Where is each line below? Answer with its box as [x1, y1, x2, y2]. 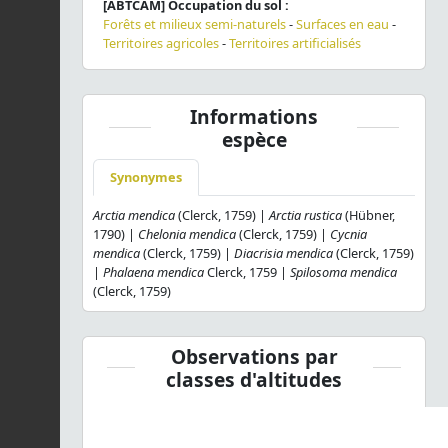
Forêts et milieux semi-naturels [103, 14, 286, 33]
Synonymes [110, 167, 182, 186]
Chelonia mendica [138, 224, 236, 243]
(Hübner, [342, 205, 395, 224]
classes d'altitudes [166, 365, 342, 393]
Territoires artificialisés [229, 33, 361, 52]
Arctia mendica [93, 205, 175, 224]
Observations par [170, 342, 338, 370]
